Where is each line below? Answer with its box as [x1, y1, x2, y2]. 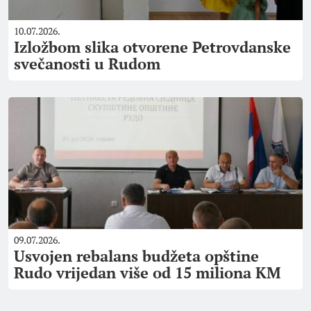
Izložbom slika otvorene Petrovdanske [14, 37, 291, 57]
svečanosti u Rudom [14, 53, 160, 74]
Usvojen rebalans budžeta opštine [14, 246, 259, 266]
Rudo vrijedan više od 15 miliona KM [14, 262, 280, 283]
